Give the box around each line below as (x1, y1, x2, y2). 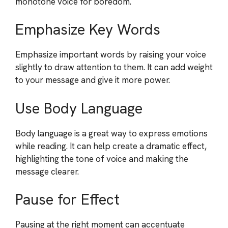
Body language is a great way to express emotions (15, 127, 208, 139)
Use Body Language (15, 98, 142, 118)
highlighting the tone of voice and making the (15, 153, 188, 164)
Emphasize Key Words (15, 20, 160, 39)
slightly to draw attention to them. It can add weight (15, 62, 213, 73)
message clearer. (15, 165, 79, 177)
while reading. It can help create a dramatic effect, (15, 140, 207, 152)
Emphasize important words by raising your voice (15, 49, 206, 60)
